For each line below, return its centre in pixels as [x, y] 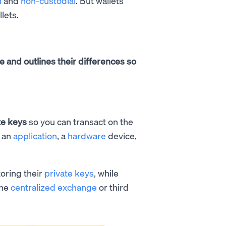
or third [113, 187]
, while [106, 173]
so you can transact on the [80, 121]
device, [121, 135]
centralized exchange [54, 187]
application [35, 135]
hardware [87, 135]
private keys [69, 173]
